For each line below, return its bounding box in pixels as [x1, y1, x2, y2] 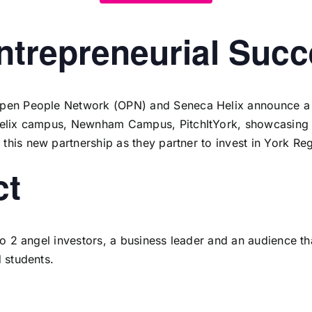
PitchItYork [179, 117, 238, 132]
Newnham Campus [70, 117, 173, 132]
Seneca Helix [173, 98, 244, 113]
